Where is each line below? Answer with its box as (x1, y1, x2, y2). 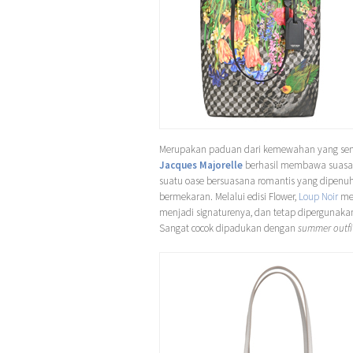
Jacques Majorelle (159, 158, 243, 172)
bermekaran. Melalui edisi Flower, (159, 189, 299, 203)
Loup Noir (299, 189, 338, 203)
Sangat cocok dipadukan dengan (159, 221, 298, 235)
